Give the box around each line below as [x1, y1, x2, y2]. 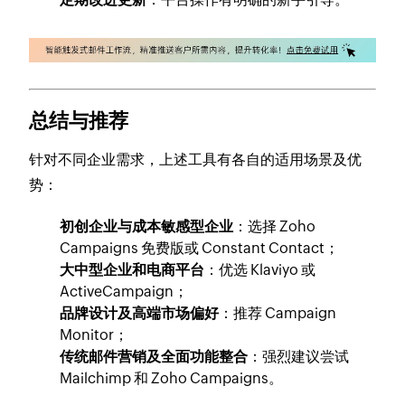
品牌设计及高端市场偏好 [60, 304, 220, 322]
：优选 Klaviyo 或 [204, 260, 316, 278]
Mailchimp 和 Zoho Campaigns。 [60, 369, 284, 387]
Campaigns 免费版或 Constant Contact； [60, 239, 340, 257]
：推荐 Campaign [219, 304, 337, 322]
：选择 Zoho [233, 217, 316, 235]
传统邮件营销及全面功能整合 [60, 347, 249, 365]
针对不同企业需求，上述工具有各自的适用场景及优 [29, 150, 363, 168]
